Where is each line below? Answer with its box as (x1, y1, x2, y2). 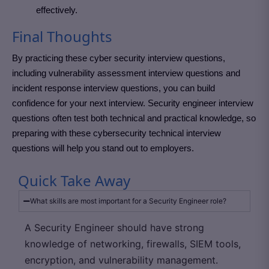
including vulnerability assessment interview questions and (12, 68, 240, 78)
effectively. (36, 5, 77, 15)
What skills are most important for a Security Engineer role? (30, 196, 226, 205)
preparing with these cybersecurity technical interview (12, 128, 221, 138)
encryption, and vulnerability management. (25, 254, 218, 266)
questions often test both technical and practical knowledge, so (12, 113, 256, 123)
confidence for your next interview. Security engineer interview (12, 98, 253, 108)
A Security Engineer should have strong (25, 222, 204, 234)
